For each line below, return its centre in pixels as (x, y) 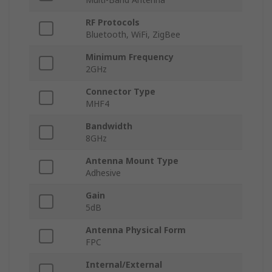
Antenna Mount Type (132, 161)
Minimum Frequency (130, 57)
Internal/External (124, 265)
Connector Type (121, 92)
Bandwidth (109, 126)
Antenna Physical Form (136, 230)
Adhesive (103, 173)
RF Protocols (113, 22)
